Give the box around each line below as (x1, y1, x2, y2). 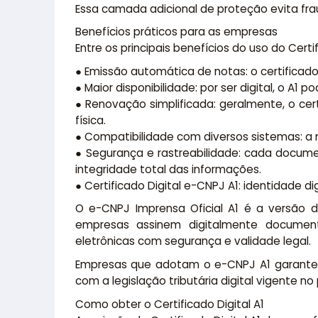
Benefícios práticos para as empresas (75, 24, 278, 40)
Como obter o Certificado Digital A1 (75, 296, 264, 312)
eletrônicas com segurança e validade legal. (75, 234, 311, 249)
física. (75, 112, 106, 128)
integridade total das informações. (75, 161, 261, 177)
